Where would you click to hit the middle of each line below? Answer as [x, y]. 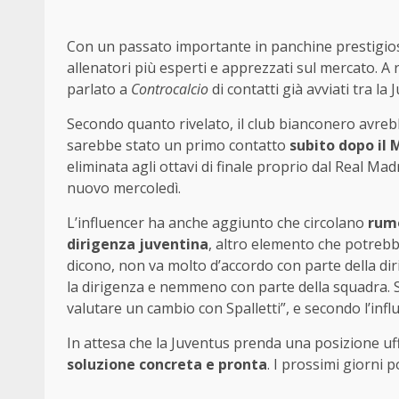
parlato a [99, 90]
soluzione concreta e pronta [167, 365]
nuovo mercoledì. [124, 188]
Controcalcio [170, 90]
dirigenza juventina [138, 244]
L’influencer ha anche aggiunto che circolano [217, 223]
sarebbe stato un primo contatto [178, 146]
